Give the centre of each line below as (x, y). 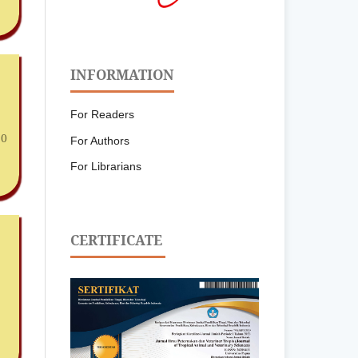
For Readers (103, 114)
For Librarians (106, 167)
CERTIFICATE (118, 240)
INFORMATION (123, 75)
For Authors (100, 140)
